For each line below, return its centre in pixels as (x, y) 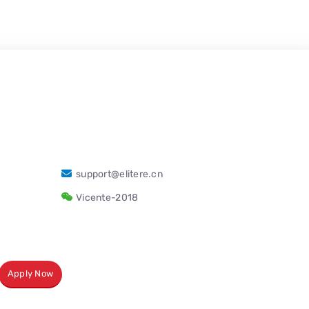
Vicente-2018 (107, 198)
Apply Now (30, 273)
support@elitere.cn (120, 174)
